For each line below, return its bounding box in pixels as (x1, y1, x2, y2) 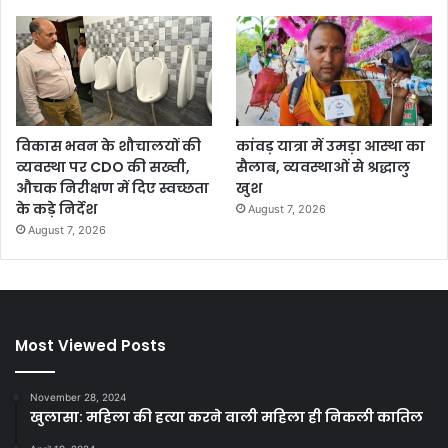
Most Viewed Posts (15, 335, 166, 357)
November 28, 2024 (30, 391, 126, 404)
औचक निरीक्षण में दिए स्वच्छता (16, 178, 209, 199)
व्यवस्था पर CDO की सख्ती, (16, 157, 190, 178)
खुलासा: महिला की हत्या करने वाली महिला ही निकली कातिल (30, 407, 423, 428)
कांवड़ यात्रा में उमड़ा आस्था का (236, 136, 426, 157)
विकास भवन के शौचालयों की (16, 136, 201, 157)
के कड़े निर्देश (16, 199, 97, 220)
